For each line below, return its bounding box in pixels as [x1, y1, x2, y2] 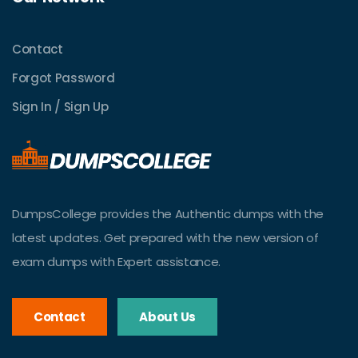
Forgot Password [12, 70, 115, 86]
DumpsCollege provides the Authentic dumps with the [12, 205, 324, 223]
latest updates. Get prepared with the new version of [12, 229, 319, 247]
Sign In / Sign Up [12, 98, 109, 115]
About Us [139, 308, 196, 325]
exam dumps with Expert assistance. [12, 253, 221, 271]
